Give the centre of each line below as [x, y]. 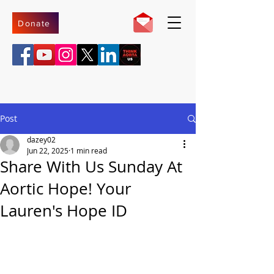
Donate [34, 23]
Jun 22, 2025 [48, 150]
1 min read [89, 150]
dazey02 [41, 139]
